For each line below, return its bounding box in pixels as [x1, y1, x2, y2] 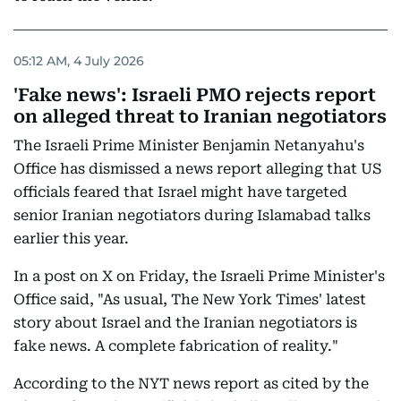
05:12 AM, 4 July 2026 [13, 52, 144, 69]
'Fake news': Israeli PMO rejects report [13, 84, 376, 107]
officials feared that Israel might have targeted [13, 183, 347, 201]
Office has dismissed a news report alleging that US [13, 160, 381, 178]
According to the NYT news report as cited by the [13, 375, 369, 393]
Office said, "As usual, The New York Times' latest [13, 291, 366, 309]
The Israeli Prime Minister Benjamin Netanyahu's [13, 137, 364, 155]
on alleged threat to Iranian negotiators [13, 106, 387, 128]
